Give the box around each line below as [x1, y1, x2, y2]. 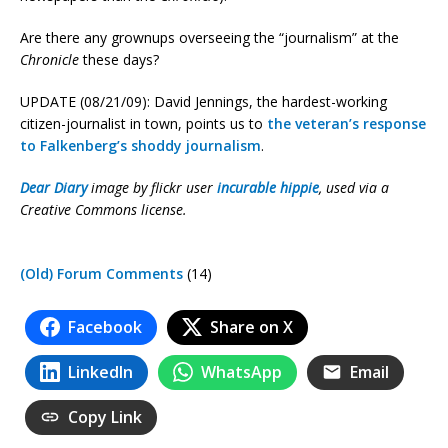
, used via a [319, 177, 389, 197]
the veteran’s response [267, 113, 426, 133]
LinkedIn [68, 360, 133, 383]
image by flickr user [87, 177, 217, 197]
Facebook [68, 315, 142, 338]
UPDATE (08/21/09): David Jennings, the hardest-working [20, 91, 387, 111]
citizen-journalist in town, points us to [20, 113, 267, 133]
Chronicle [20, 49, 79, 69]
